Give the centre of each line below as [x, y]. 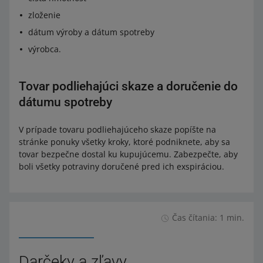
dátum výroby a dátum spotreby [91, 32]
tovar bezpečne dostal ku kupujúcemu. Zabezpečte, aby [128, 154]
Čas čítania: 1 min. [208, 218]
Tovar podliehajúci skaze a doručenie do [128, 86]
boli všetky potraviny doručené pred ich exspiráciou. [122, 166]
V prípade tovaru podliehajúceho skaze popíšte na [117, 129]
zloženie [44, 15]
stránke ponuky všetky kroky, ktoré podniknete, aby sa [124, 142]
